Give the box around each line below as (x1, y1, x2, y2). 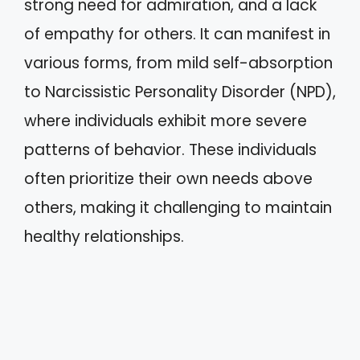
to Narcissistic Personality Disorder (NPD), (24, 80, 336, 103)
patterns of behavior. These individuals (24, 138, 317, 161)
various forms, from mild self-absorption (24, 51, 333, 74)
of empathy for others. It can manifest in (24, 22, 330, 45)
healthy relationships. (24, 225, 184, 247)
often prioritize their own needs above (24, 167, 313, 190)
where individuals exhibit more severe (24, 109, 307, 132)
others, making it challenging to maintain (24, 196, 332, 219)
